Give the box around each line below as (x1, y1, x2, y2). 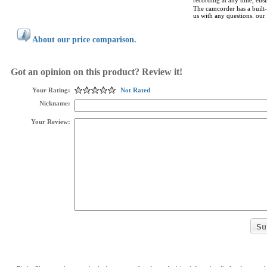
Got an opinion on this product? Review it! (11, 67, 182, 77)
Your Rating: (32, 86, 70, 94)
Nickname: (39, 100, 70, 107)
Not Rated (120, 86, 150, 94)
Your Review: (31, 118, 70, 125)
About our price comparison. (32, 35, 136, 44)
